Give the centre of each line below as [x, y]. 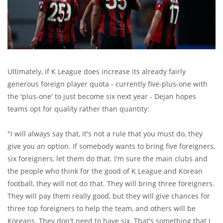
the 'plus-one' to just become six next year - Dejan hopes [102, 96]
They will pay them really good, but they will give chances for [109, 196]
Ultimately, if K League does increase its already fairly [97, 71]
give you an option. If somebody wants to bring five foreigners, [111, 146]
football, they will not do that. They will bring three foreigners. [111, 183]
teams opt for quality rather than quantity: [78, 109]
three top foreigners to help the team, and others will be [102, 208]
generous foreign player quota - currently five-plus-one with [108, 84]
